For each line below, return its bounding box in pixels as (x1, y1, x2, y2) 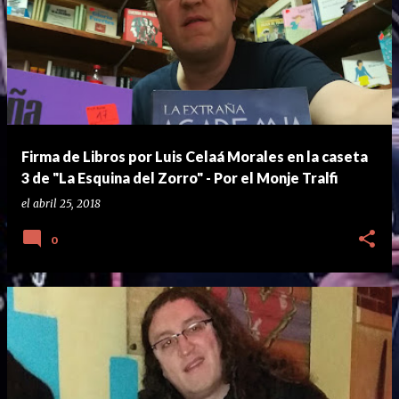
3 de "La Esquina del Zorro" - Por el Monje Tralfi (21, 169, 338, 186)
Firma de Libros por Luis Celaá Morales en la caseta (21, 148, 368, 165)
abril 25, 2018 (33, 197, 101, 210)
